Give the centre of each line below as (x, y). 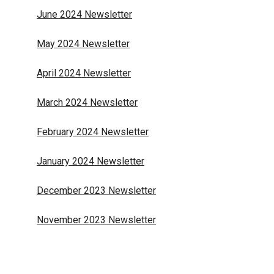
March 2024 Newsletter (87, 102)
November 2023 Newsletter (96, 220)
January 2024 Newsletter (91, 161)
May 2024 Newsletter (83, 44)
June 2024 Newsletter (84, 14)
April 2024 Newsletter (84, 73)
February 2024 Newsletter (93, 132)
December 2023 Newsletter (96, 191)
